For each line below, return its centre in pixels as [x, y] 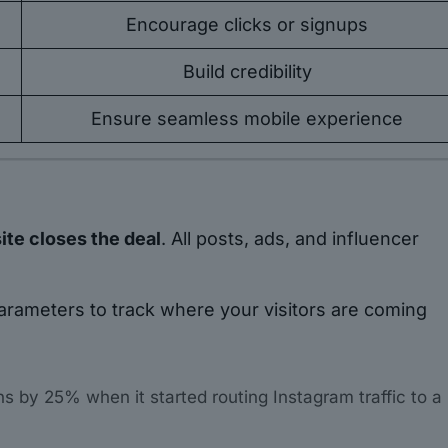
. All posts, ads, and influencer [290, 239]
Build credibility [247, 72]
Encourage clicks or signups [247, 25]
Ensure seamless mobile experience [247, 119]
